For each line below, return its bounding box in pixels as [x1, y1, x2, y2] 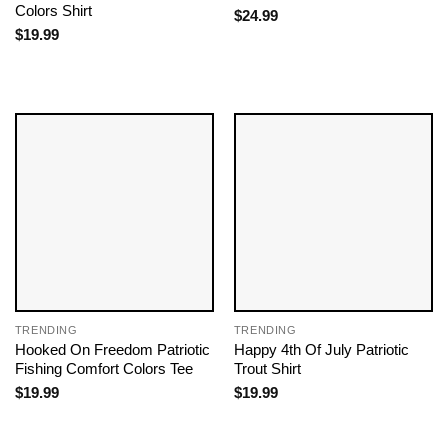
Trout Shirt [233, 360, 301, 378]
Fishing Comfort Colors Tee [14, 360, 193, 378]
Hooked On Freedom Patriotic [14, 341, 210, 359]
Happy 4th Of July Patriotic [233, 341, 409, 359]
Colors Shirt [14, 2, 92, 20]
